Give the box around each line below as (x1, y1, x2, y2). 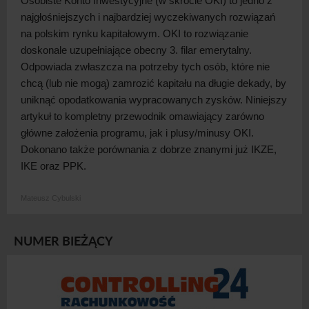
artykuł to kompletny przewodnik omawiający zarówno (21, 110, 264, 122)
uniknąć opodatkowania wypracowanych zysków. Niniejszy (21, 93, 287, 106)
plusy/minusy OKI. (170, 126, 254, 139)
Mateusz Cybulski (21, 193, 81, 202)
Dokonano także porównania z (21, 143, 157, 155)
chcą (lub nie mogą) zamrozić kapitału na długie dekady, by (21, 77, 286, 89)
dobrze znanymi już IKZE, (160, 143, 277, 155)
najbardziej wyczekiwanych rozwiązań (103, 10, 275, 23)
